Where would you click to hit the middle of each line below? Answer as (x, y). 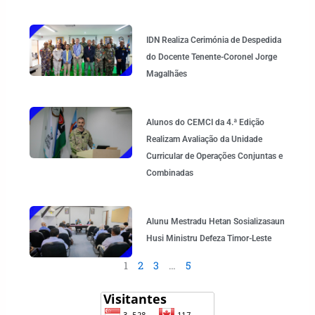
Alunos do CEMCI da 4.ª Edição (205, 123)
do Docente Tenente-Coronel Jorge (211, 57)
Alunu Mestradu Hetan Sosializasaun (215, 222)
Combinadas (169, 173)
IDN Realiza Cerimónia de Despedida (213, 40)
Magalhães (166, 74)
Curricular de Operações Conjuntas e (214, 156)
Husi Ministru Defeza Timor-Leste (208, 239)
